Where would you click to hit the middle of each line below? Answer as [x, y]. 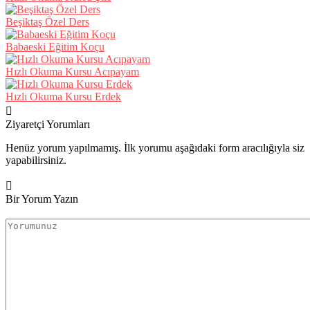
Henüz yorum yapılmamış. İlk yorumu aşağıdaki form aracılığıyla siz [155, 148]
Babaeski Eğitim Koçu [55, 47]
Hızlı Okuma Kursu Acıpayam [72, 72]
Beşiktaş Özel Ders [47, 22]
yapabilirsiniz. [36, 161]
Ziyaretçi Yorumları [48, 125]
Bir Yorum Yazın [42, 199]
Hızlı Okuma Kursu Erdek [63, 97]
